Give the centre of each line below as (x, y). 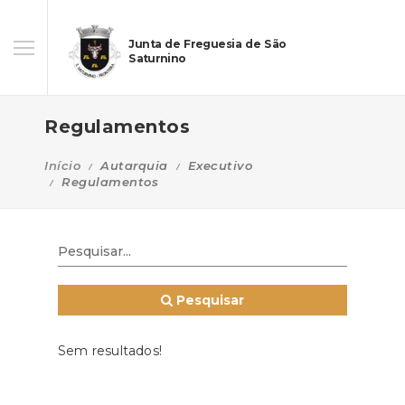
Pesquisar (208, 300)
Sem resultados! (110, 351)
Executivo (220, 165)
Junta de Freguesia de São (207, 44)
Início (62, 165)
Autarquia (134, 165)
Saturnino (157, 59)
